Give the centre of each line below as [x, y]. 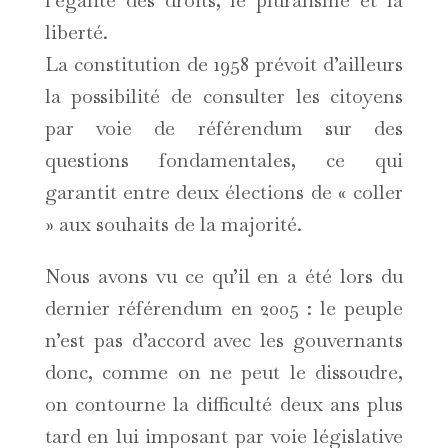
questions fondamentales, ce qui [224, 160]
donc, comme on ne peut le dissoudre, [224, 372]
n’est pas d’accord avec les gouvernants [224, 340]
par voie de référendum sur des [224, 128]
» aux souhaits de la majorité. [173, 224]
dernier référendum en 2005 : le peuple [224, 308]
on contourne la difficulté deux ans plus [224, 404]
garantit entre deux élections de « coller [224, 192]
